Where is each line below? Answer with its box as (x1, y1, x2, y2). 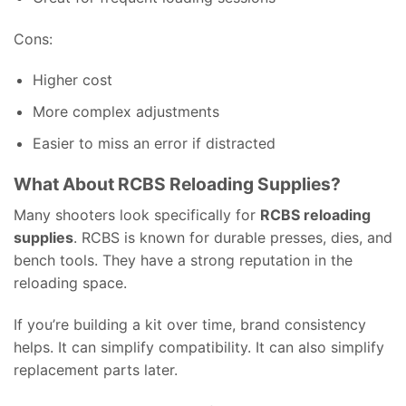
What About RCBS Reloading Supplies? (14, 173, 341, 196)
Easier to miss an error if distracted (32, 133, 275, 152)
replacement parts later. (14, 360, 178, 379)
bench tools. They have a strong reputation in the (14, 250, 353, 269)
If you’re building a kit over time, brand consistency (14, 314, 366, 333)
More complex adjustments (32, 101, 219, 121)
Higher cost (32, 71, 112, 90)
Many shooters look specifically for (14, 205, 260, 224)
